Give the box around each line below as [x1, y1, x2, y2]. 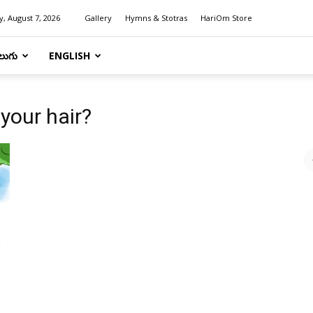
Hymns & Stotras [125, 13, 187, 23]
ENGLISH [49, 49, 90, 62]
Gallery [85, 13, 112, 23]
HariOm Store [201, 13, 252, 23]
